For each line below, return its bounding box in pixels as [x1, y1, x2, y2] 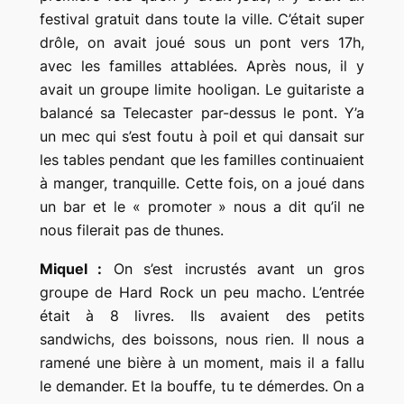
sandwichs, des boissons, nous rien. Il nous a [39, 329, 365, 348]
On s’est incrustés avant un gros [102, 259, 365, 278]
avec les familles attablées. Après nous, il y [39, 56, 365, 75]
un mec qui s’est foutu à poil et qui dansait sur [39, 126, 365, 145]
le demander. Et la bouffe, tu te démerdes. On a [39, 376, 365, 395]
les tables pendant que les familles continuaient [39, 150, 365, 169]
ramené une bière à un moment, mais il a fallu [39, 353, 365, 372]
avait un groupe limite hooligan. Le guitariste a [39, 79, 365, 98]
